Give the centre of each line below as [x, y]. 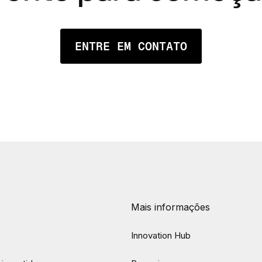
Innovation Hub [161, 235]
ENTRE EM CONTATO [131, 46]
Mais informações [170, 207]
